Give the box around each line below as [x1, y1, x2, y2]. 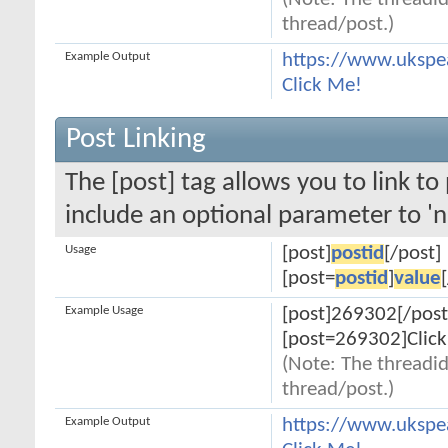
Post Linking [66, 125, 206, 154]
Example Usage [65, 304, 143, 317]
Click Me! [281, 76, 362, 96]
